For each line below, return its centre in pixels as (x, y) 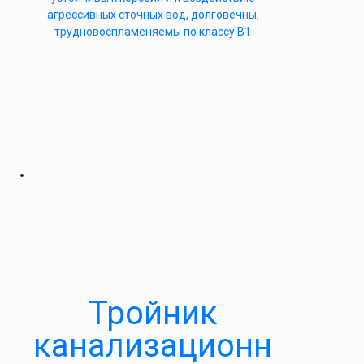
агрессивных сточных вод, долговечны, (153, 15)
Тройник (153, 313)
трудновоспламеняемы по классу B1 (153, 32)
